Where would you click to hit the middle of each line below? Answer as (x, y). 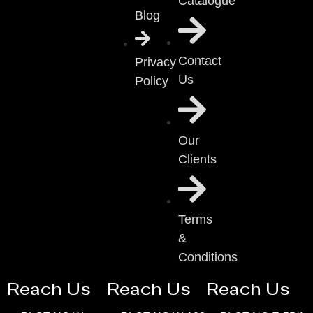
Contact (200, 61)
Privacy (155, 63)
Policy (151, 81)
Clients (198, 159)
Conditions (208, 257)
